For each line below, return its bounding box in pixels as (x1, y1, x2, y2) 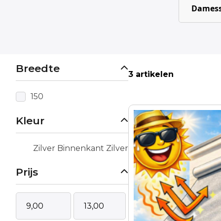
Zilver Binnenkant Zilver (33, 143, 128, 153)
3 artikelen (128, 69, 174, 79)
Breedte (16, 62, 60, 74)
